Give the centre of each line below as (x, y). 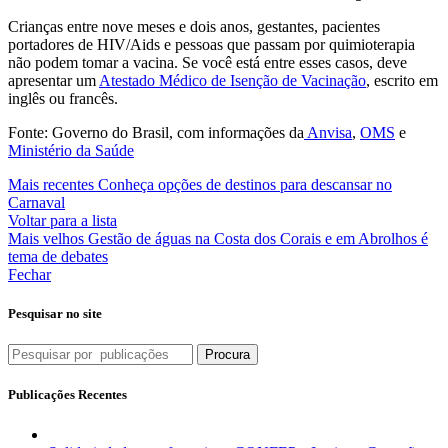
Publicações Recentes (67, 395)
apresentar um (53, 80)
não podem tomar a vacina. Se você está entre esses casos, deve (207, 62)
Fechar (29, 274)
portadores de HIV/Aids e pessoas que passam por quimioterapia (211, 44)
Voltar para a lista (62, 220)
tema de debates (58, 256)
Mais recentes (51, 184)
